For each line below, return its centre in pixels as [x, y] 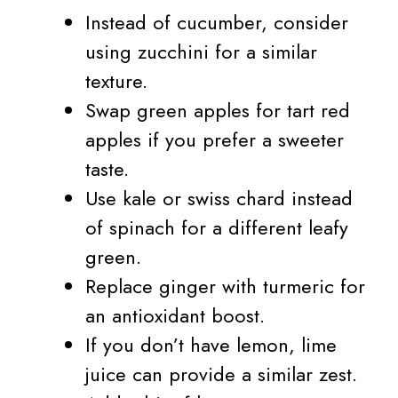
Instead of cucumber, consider [217, 23]
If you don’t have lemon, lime [211, 345]
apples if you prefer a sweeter [215, 140]
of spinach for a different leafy [217, 228]
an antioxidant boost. [175, 316]
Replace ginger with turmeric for [225, 287]
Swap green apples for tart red [218, 111]
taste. [107, 169]
